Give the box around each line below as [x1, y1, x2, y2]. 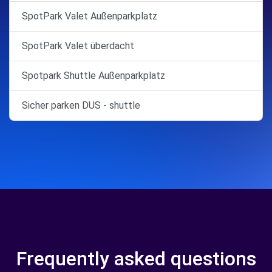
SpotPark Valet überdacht [22, 40, 134, 52]
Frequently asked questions [16, 247, 256, 270]
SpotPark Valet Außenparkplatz [22, 10, 157, 22]
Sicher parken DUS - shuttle [22, 100, 140, 111]
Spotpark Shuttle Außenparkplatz [22, 70, 165, 81]
